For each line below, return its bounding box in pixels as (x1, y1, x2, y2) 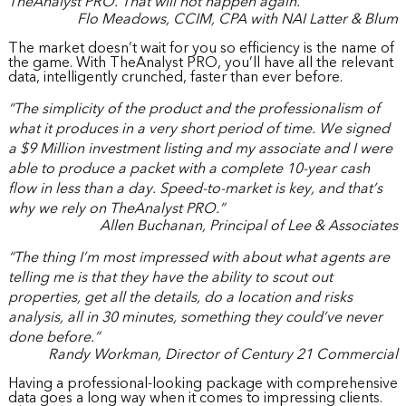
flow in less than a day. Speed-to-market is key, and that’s (7, 181, 382, 197)
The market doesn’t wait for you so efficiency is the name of (7, 41, 394, 56)
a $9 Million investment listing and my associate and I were (7, 141, 392, 157)
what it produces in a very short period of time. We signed (7, 121, 390, 137)
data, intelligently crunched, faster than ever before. (7, 70, 343, 85)
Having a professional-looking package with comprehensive (7, 376, 398, 391)
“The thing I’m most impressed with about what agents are (7, 250, 390, 266)
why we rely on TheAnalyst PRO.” (7, 201, 225, 217)
